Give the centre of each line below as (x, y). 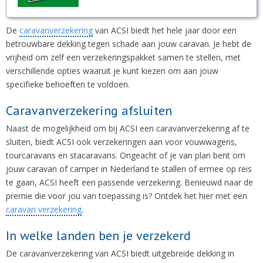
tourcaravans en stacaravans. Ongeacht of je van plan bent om (126, 155)
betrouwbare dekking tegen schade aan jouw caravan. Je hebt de (129, 44)
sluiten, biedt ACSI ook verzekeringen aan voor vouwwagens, (122, 142)
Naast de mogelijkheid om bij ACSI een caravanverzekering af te (128, 128)
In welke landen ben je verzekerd (98, 235)
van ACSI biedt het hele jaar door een (165, 30)
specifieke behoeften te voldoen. (68, 84)
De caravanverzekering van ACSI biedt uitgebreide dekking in (120, 253)
